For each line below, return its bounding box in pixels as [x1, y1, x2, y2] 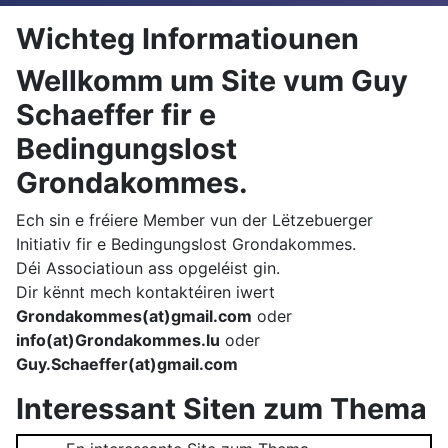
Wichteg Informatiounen [16, 20, 359, 56]
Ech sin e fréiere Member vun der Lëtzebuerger [16, 209, 373, 230]
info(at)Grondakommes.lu [16, 329, 220, 350]
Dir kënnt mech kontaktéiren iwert [16, 281, 275, 302]
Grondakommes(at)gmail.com [16, 305, 252, 326]
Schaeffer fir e [16, 96, 216, 132]
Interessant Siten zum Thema [16, 390, 427, 426]
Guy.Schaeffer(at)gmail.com [16, 353, 238, 374]
